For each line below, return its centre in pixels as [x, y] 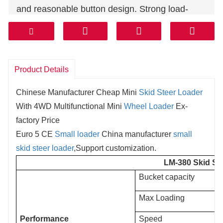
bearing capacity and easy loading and [93, 23]
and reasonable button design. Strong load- [102, 9]
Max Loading [162, 198]
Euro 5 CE [35, 134]
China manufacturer [136, 134]
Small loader [77, 134]
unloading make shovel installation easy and [104, 38]
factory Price [38, 120]
